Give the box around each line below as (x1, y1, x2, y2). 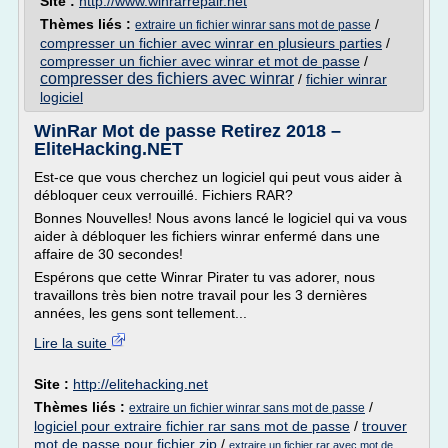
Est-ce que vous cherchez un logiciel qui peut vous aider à (34, 169, 402, 185)
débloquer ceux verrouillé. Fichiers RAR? (34, 187, 293, 203)
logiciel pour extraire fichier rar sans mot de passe (34, 418, 350, 434)
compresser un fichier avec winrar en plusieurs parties (40, 35, 382, 51)
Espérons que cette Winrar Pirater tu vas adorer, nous (34, 269, 375, 285)
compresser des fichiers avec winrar (40, 70, 294, 87)
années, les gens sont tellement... (34, 305, 247, 321)
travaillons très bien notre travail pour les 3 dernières (34, 287, 367, 303)
